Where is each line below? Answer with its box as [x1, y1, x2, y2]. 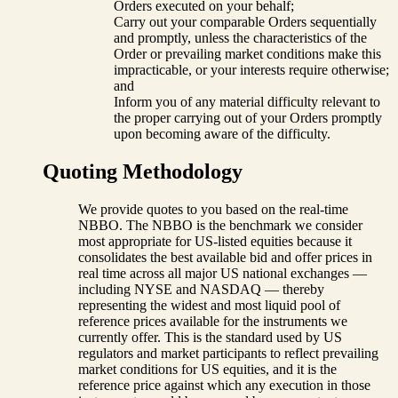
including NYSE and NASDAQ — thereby [78, 282, 324, 297]
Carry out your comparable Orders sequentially [114, 14, 377, 30]
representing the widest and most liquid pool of [78, 298, 340, 313]
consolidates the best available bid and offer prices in [78, 250, 372, 265]
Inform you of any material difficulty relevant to [114, 94, 380, 110]
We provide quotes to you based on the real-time [78, 202, 348, 217]
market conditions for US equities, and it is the [78, 362, 337, 377]
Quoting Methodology [43, 160, 243, 184]
